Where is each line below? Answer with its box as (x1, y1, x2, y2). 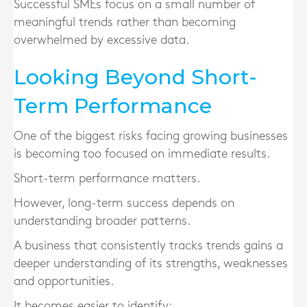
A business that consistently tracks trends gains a (14, 240, 283, 251)
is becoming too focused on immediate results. (14, 148, 270, 160)
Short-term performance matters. (14, 173, 200, 184)
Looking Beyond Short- (14, 64, 257, 90)
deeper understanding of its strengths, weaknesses (14, 258, 288, 269)
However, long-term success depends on (14, 197, 234, 209)
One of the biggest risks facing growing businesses (14, 130, 288, 142)
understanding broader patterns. (14, 215, 191, 227)
